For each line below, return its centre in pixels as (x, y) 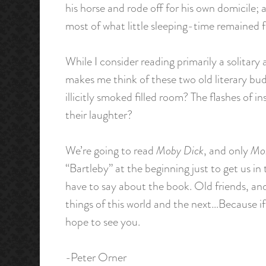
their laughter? (99, 115)
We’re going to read (110, 150)
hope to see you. (102, 221)
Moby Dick (180, 150)
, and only (227, 150)
